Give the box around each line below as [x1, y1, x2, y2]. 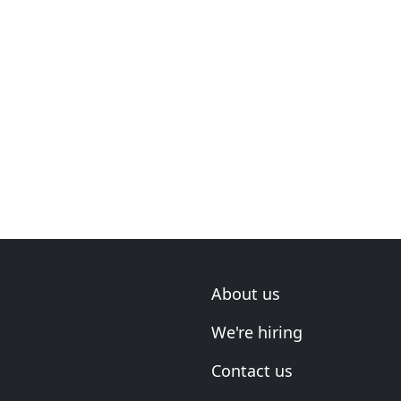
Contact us [211, 360, 293, 381]
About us [211, 283, 280, 304]
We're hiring [211, 321, 303, 343]
